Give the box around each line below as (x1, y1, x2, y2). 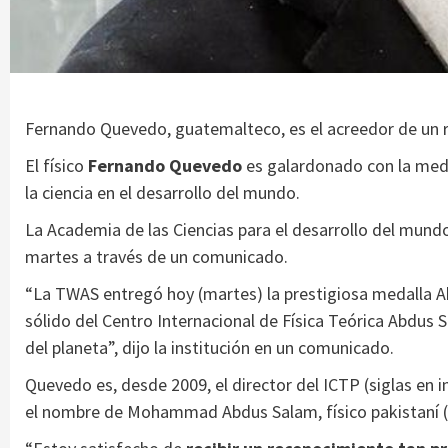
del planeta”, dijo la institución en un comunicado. (25, 335, 394, 359)
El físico (25, 153, 88, 177)
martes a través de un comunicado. (25, 244, 288, 268)
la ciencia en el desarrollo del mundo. (25, 180, 300, 204)
